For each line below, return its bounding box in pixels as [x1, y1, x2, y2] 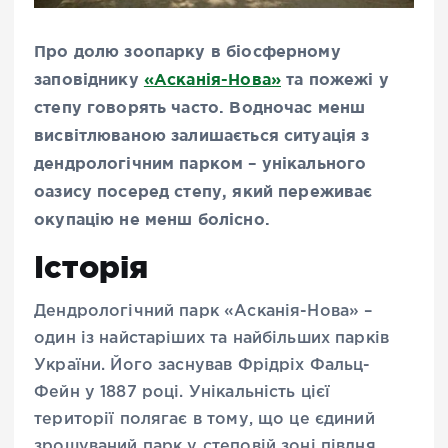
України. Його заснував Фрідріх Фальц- [34, 358, 371, 374]
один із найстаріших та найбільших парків [34, 331, 390, 347]
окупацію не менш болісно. [34, 209, 270, 228]
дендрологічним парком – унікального [34, 153, 367, 172]
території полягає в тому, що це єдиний [34, 412, 375, 428]
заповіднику [34, 69, 144, 88]
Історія [34, 248, 149, 284]
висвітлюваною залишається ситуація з [34, 125, 370, 144]
